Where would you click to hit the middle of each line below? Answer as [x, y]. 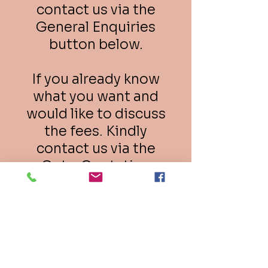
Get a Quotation [96, 166]
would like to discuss [96, 114]
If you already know [96, 79]
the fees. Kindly [96, 131]
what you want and [96, 97]
